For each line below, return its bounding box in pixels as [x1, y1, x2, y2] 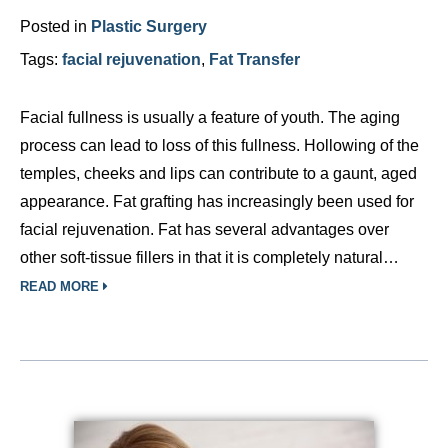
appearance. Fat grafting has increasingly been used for [20, 193, 414, 210]
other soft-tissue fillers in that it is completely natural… [20, 249, 399, 266]
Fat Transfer [209, 51, 300, 68]
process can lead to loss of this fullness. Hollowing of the [20, 137, 419, 154]
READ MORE [20, 279, 103, 294]
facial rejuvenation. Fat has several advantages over [20, 221, 389, 238]
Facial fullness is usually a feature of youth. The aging [20, 109, 400, 126]
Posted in [20, 18, 91, 35]
